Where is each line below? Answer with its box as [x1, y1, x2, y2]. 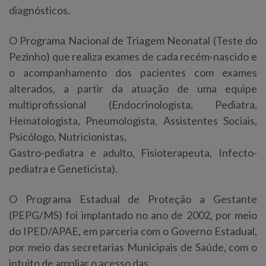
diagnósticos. [9, 3, 70, 17]
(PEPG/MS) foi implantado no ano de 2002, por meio [9, 208, 257, 221]
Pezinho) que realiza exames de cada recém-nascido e [9, 49, 257, 63]
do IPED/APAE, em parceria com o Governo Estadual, [9, 224, 257, 237]
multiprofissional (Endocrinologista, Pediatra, [9, 97, 257, 111]
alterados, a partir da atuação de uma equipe [9, 81, 257, 95]
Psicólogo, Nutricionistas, [9, 129, 126, 143]
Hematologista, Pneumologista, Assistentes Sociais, [9, 113, 257, 127]
